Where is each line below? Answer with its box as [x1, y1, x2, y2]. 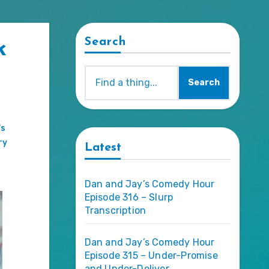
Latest [84, 141, 121, 154]
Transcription [84, 204, 147, 216]
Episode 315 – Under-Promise [84, 249, 218, 261]
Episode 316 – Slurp [84, 191, 174, 203]
